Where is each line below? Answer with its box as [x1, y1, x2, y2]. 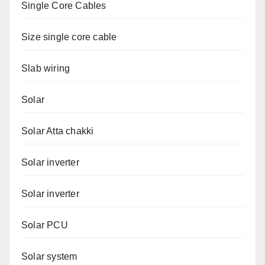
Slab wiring [21, 63, 70, 73]
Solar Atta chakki [21, 126, 94, 136]
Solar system [21, 251, 77, 261]
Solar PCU [21, 220, 68, 230]
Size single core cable [21, 32, 117, 42]
